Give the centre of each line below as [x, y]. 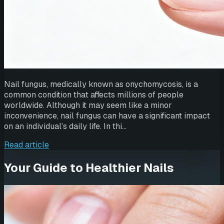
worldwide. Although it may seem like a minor [88, 105]
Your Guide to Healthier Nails [89, 167]
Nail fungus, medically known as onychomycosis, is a [101, 84]
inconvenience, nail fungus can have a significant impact [107, 115]
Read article [26, 144]
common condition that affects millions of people [94, 94]
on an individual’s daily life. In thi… [65, 126]
